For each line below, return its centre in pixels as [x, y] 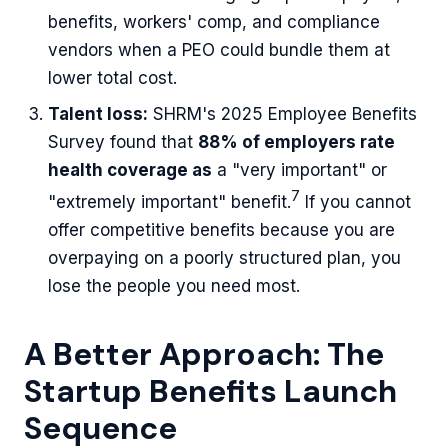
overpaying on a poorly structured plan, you [224, 258]
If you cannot [355, 202]
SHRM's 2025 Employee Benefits [282, 114]
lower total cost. [112, 78]
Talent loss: [98, 114]
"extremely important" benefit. [169, 202]
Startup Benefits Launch [210, 392]
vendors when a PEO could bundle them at [219, 50]
